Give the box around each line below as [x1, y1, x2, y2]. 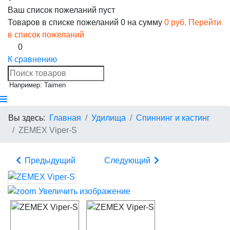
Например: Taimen [9, 81, 66, 89]
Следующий [104, 156, 152, 165]
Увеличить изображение [39, 187, 130, 196]
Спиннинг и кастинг [136, 113, 210, 122]
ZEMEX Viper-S [18, 126, 77, 135]
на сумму [127, 18, 164, 27]
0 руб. [164, 18, 186, 27]
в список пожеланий [8, 30, 84, 39]
